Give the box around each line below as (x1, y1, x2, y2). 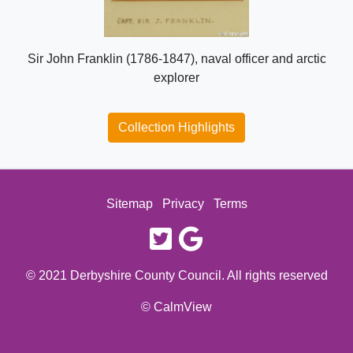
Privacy (162, 197, 204, 211)
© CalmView (141, 300, 212, 314)
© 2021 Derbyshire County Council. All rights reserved (25, 269, 328, 283)
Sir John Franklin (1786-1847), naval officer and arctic (27, 52, 326, 66)
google (203, 228, 242, 242)
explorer (154, 71, 199, 85)
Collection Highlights (118, 121, 235, 135)
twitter (170, 228, 204, 242)
